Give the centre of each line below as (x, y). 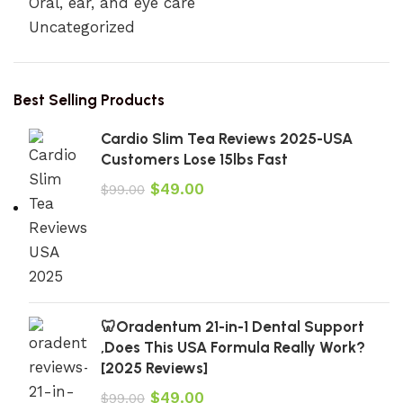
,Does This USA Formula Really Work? (233, 347)
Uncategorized (82, 27)
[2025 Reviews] (154, 368)
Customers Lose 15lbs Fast (194, 159)
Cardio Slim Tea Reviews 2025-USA (227, 139)
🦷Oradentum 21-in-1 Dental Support (233, 327)
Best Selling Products (89, 100)
